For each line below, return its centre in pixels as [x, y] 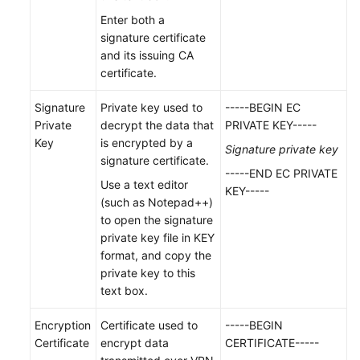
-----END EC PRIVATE [281, 173]
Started [80, 189]
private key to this [148, 272]
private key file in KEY [157, 237]
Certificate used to [149, 325]
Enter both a [133, 19]
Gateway [99, 316]
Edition [94, 280]
